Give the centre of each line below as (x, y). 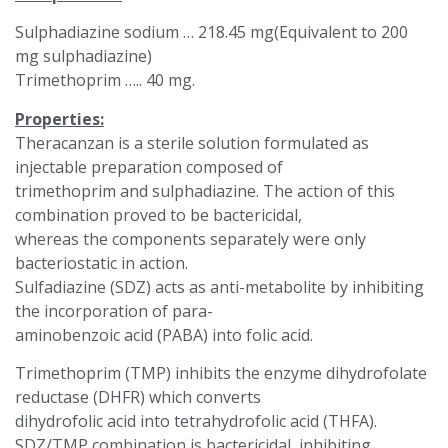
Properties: (59, 118)
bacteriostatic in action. (101, 262)
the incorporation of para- (114, 310)
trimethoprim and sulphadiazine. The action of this (205, 190)
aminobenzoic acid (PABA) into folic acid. (164, 334)
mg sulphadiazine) (83, 56)
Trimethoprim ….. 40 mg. (105, 80)
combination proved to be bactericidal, (158, 214)
